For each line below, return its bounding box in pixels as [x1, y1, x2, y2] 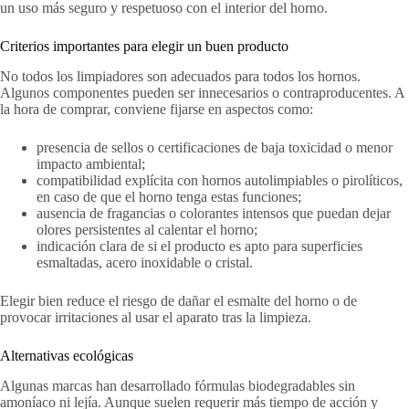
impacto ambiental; [37, 155, 145, 172]
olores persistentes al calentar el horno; [37, 221, 257, 237]
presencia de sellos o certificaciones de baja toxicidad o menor [37, 139, 393, 155]
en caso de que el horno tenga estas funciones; [37, 188, 301, 204]
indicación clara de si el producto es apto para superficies [37, 237, 362, 254]
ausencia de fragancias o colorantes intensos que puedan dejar [37, 204, 391, 221]
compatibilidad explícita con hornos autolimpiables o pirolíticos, [37, 172, 403, 188]
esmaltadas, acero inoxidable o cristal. [37, 254, 253, 270]
